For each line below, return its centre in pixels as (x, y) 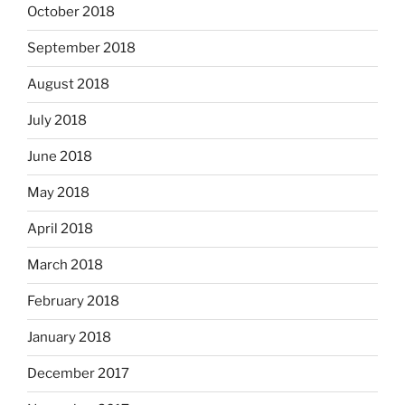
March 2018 (65, 265)
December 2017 (78, 374)
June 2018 (60, 157)
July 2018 (57, 121)
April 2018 (60, 229)
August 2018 (68, 85)
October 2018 (71, 12)
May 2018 (58, 193)
